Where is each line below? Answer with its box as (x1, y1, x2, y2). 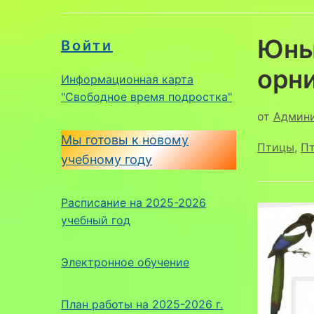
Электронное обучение (61, 254, 189, 269)
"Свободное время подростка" (61, 89, 232, 104)
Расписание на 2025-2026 (61, 195, 206, 210)
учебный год (61, 212, 130, 227)
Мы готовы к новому (61, 132, 189, 147)
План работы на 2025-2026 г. (61, 296, 223, 311)
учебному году (61, 151, 152, 167)
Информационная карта (61, 71, 193, 86)
